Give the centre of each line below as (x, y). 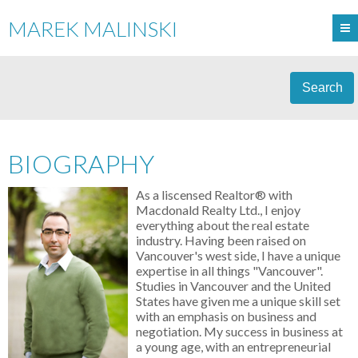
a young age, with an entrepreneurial (233, 346)
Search (322, 88)
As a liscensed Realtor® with (214, 195)
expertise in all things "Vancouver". (229, 270)
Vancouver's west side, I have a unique (238, 255)
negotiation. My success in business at (239, 331)
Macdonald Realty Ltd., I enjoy (218, 210)
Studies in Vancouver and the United (233, 286)
